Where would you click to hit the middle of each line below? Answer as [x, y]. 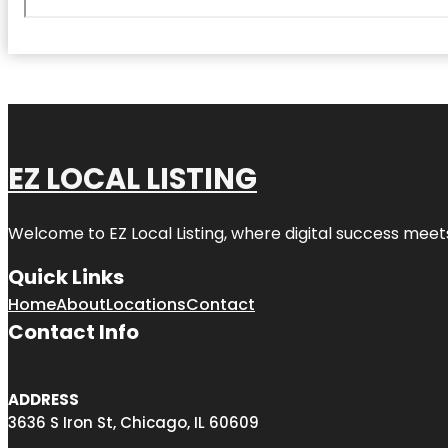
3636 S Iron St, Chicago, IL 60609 [133, 422]
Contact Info [73, 331]
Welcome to [58, 233]
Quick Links [66, 276]
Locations [146, 304]
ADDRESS [43, 399]
